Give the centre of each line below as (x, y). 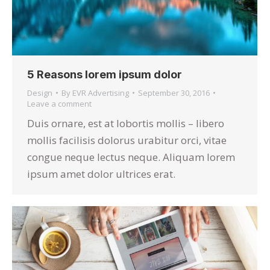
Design (40, 93)
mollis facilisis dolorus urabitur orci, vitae (127, 140)
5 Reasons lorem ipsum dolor (105, 74)
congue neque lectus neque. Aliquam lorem (131, 157)
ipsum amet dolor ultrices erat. (101, 174)
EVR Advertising (101, 93)
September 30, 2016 (174, 93)
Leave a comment (59, 103)
